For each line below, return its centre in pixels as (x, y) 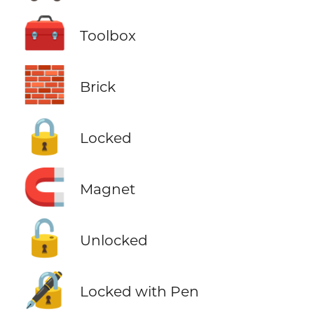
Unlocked (114, 240)
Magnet (107, 189)
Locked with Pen (139, 292)
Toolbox (108, 35)
